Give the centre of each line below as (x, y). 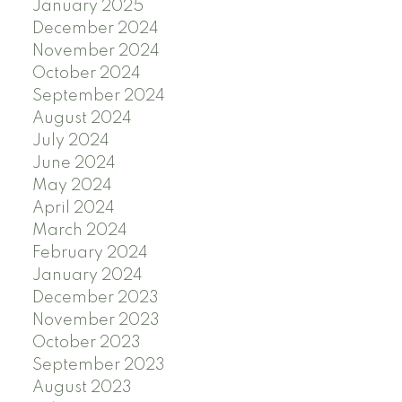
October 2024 (86, 74)
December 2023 (95, 298)
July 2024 (70, 141)
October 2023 (86, 343)
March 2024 (79, 231)
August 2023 (82, 388)
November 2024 (96, 52)
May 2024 (72, 186)
